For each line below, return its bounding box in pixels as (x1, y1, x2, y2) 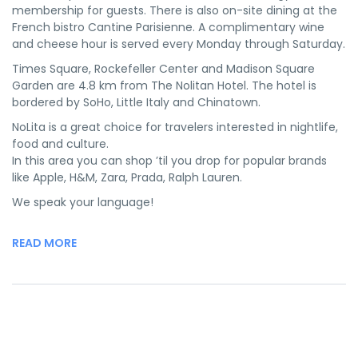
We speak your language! (12, 194, 153, 210)
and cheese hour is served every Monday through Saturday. (12, 36, 345, 52)
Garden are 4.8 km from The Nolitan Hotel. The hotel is (12, 78, 316, 93)
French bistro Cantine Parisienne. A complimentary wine (12, 19, 324, 35)
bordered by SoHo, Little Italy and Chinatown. (12, 94, 261, 110)
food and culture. (12, 136, 109, 152)
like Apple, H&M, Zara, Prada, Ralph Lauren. (12, 169, 242, 185)
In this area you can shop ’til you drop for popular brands (12, 153, 327, 169)
